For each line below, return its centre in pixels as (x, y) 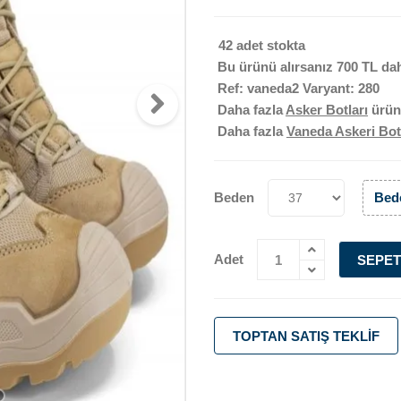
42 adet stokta (262, 46)
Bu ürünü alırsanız (275, 67)
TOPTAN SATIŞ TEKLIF (306, 337)
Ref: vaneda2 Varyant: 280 (297, 89)
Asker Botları (327, 110)
